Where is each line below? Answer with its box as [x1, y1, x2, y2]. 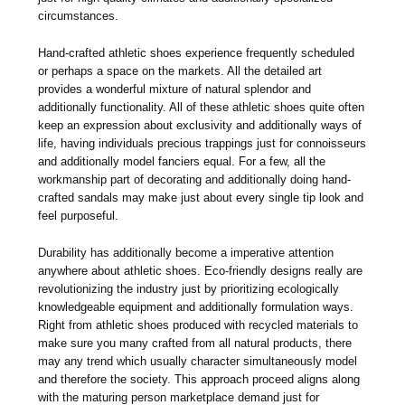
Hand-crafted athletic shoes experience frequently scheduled [38, 45, 355, 60]
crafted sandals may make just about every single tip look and [38, 190, 364, 204]
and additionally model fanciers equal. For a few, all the [38, 154, 326, 168]
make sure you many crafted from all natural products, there [38, 335, 353, 350]
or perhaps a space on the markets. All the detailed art [38, 63, 323, 78]
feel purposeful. [38, 208, 119, 222]
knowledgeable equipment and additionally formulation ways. [38, 299, 354, 314]
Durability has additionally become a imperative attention [38, 245, 334, 259]
